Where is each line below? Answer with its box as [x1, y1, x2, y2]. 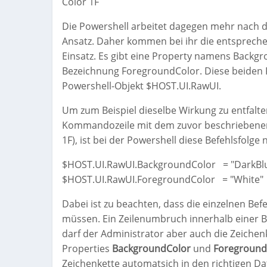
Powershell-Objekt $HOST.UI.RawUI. [62, 79, 221, 93]
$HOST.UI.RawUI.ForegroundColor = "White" [62, 173, 263, 187]
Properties [62, 242, 112, 256]
